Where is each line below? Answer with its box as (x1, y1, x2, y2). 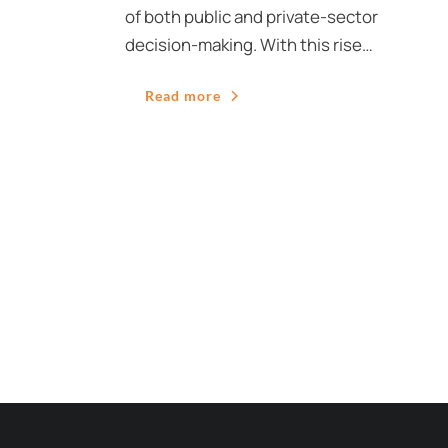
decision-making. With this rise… (125, 33, 373, 56)
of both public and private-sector (125, 5, 378, 28)
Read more (145, 87, 221, 104)
